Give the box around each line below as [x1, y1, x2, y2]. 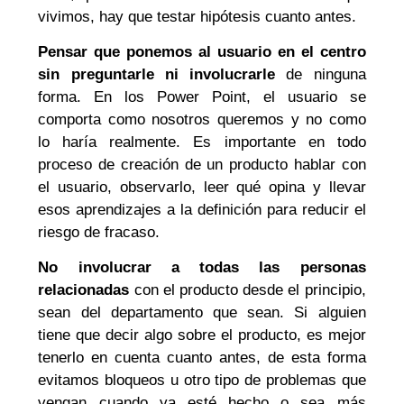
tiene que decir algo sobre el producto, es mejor [38, 326, 366, 344]
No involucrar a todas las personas [38, 259, 366, 277]
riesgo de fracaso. [38, 224, 161, 242]
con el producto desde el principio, [133, 281, 366, 299]
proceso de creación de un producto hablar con [38, 156, 366, 174]
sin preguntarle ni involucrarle [38, 66, 276, 84]
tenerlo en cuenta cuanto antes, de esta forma [38, 349, 366, 367]
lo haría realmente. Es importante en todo [38, 133, 366, 151]
